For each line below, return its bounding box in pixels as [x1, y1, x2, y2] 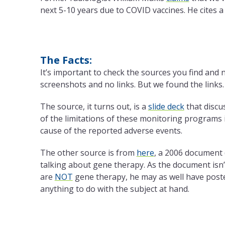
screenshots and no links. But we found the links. [40, 79, 224, 90]
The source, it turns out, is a [40, 101, 148, 113]
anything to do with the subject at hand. [40, 183, 189, 195]
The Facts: [40, 53, 92, 67]
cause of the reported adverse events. [40, 125, 182, 137]
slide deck [148, 101, 184, 113]
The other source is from [40, 147, 137, 159]
